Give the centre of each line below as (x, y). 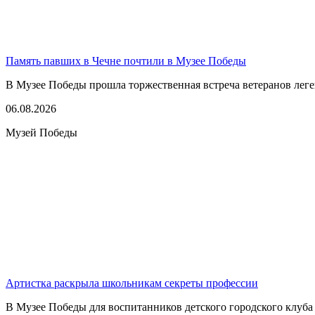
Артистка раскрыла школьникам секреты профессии (132, 283)
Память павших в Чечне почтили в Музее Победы (126, 60)
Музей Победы (41, 132)
